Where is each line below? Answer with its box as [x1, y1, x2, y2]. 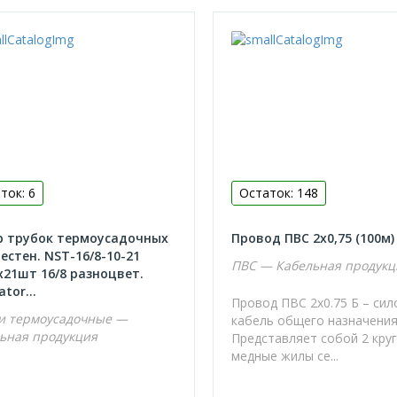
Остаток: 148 [239, 183, 319, 201]
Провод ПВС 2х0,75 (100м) [231, 229, 395, 246]
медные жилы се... [231, 346, 339, 364]
